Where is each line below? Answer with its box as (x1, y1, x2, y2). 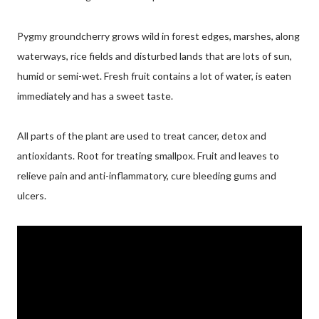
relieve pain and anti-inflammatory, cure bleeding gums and (17, 169, 276, 182)
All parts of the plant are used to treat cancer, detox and (17, 129, 266, 142)
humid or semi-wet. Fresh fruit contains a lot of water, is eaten (17, 69, 291, 82)
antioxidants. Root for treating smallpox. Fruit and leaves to (17, 149, 279, 162)
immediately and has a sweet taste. (17, 89, 173, 102)
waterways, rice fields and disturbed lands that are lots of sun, (17, 49, 292, 62)
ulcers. (17, 189, 46, 202)
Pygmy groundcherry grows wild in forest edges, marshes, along (17, 29, 300, 42)
